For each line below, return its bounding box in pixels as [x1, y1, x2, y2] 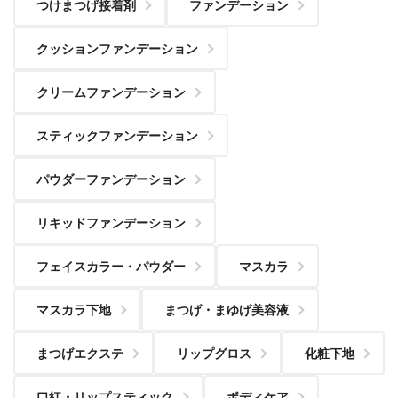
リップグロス [177, 344, 251, 362]
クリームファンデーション [36, 83, 186, 101]
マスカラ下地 [36, 300, 111, 319]
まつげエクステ [36, 344, 123, 362]
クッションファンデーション [36, 39, 198, 58]
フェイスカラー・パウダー [36, 257, 186, 275]
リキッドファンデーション [36, 213, 186, 232]
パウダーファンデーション [36, 170, 186, 188]
